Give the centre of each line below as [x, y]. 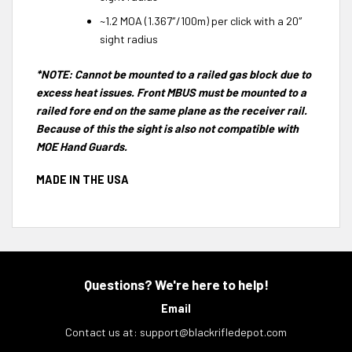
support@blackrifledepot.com [213, 332]
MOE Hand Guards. [82, 147]
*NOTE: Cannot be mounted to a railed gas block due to [174, 75]
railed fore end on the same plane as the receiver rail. [172, 111]
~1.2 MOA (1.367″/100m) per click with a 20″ [201, 21]
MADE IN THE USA [82, 179]
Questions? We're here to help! [176, 284]
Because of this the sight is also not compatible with [167, 129]
